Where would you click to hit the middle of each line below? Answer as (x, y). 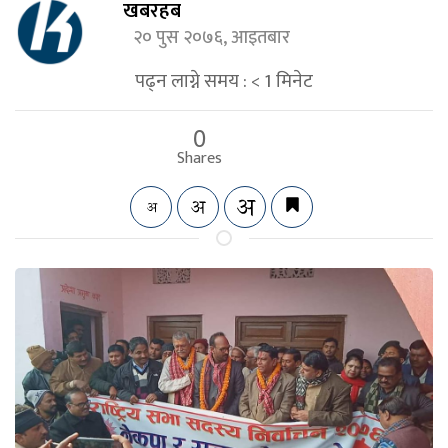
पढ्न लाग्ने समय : (191, 81)
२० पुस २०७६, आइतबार (216, 38)
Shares (199, 158)
